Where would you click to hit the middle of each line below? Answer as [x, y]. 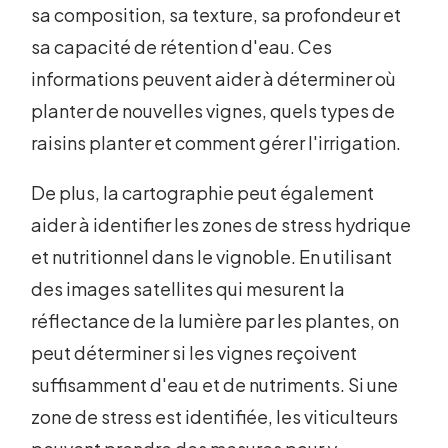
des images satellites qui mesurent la [188, 289]
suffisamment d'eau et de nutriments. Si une [215, 385]
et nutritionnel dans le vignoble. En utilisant [212, 257]
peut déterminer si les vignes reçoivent [194, 353]
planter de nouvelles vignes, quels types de [213, 111]
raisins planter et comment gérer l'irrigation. [216, 143]
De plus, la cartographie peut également [203, 193]
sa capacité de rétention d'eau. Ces [182, 47]
